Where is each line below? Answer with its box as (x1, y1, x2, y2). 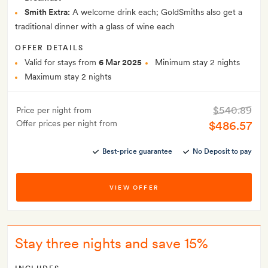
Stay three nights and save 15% (15, 234, 208, 252)
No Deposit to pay (193, 147, 252, 156)
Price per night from (16, 105, 92, 115)
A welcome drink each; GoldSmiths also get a (70, 7, 242, 17)
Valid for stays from (25, 57, 99, 68)
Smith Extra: (25, 7, 70, 17)
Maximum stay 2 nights (25, 72, 111, 82)
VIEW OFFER (109, 184, 159, 191)
